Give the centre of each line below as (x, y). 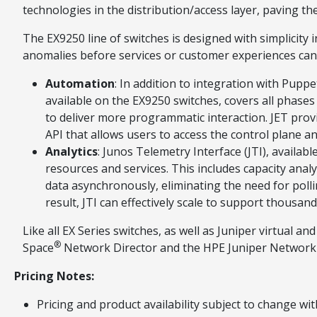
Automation (80, 83)
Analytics (71, 151)
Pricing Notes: (54, 276)
